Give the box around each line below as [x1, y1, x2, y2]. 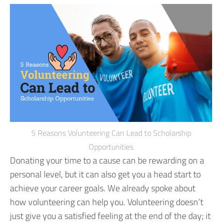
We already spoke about [108, 181, 195, 195]
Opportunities [89, 140, 133, 153]
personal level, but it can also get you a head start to [10, 167, 201, 181]
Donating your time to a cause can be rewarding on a [10, 153, 204, 167]
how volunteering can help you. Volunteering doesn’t [10, 195, 203, 209]
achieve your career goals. [10, 181, 108, 195]
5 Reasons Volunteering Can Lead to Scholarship [31, 126, 191, 139]
